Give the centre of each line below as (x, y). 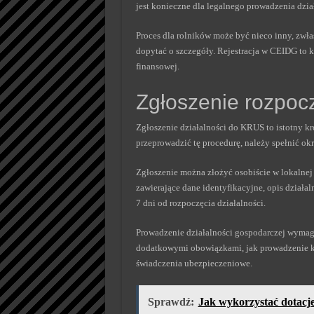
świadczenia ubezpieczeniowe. (194, 263)
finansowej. (157, 66)
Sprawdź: (171, 302)
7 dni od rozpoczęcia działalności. (200, 203)
